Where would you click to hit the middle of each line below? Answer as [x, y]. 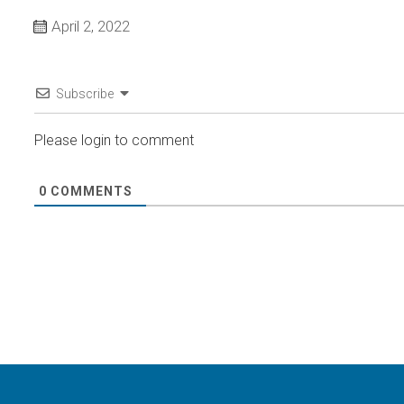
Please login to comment [114, 140]
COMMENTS [90, 191]
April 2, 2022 [91, 26]
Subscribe [85, 94]
